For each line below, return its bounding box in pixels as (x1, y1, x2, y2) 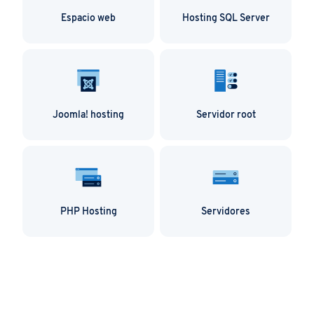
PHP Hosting (60, 206, 117, 217)
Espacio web (61, 13, 116, 24)
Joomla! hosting (53, 109, 124, 121)
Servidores (201, 206, 250, 217)
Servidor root (196, 109, 256, 121)
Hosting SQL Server (182, 13, 270, 24)
